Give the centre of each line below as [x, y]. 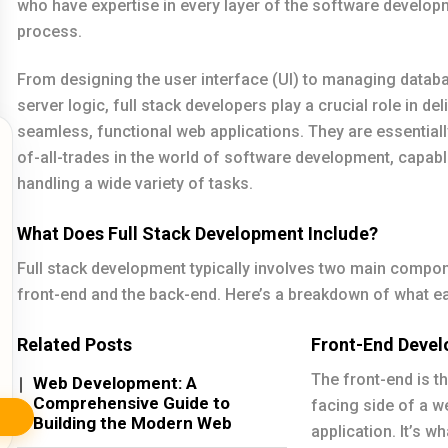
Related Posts [74, 344]
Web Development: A [115, 383]
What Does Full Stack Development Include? [197, 233]
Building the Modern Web [132, 423]
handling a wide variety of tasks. [135, 183]
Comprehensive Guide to [131, 403]
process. [49, 31]
